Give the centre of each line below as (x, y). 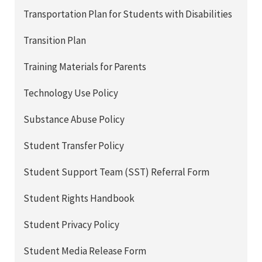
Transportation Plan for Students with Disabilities (128, 14)
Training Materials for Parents (85, 67)
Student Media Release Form (85, 251)
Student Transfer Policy (74, 146)
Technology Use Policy (71, 93)
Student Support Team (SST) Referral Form (116, 172)
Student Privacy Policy (71, 225)
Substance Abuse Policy (74, 120)
